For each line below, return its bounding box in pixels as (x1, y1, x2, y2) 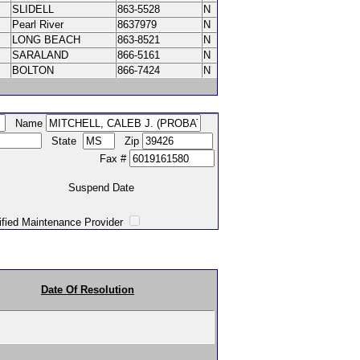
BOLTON (12, 64, 57, 76)
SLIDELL (12, 3, 57, 15)
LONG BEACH (12, 34, 84, 46)
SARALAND (12, 49, 72, 61)
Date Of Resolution (41, 284, 134, 296)
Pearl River (12, 18, 70, 31)
